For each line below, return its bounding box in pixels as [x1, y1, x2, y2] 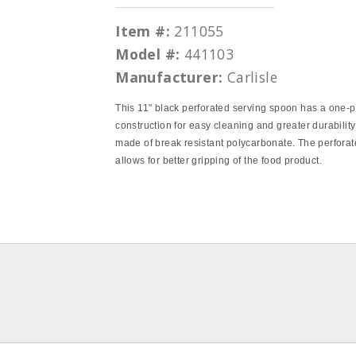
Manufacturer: [115, 68, 223, 87]
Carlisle [226, 68, 278, 87]
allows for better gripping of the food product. [115, 155, 323, 166]
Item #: [115, 21, 171, 41]
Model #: [115, 44, 180, 64]
